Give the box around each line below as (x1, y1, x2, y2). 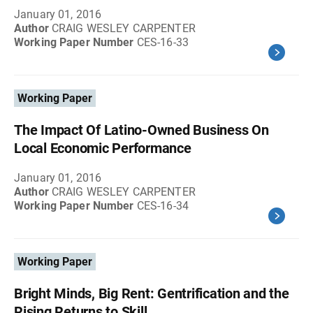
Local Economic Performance (14, 140, 191, 156)
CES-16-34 (136, 199, 189, 212)
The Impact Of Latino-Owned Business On (14, 122, 269, 138)
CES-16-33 (136, 36, 189, 49)
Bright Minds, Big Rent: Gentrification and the (14, 285, 289, 302)
